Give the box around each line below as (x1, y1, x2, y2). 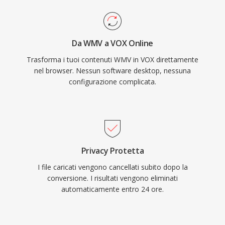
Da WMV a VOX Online (72, 38, 153, 49)
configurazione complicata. (69, 77, 156, 86)
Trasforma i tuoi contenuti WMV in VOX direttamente (27, 55, 198, 64)
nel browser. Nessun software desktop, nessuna (34, 66, 191, 75)
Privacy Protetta (81, 145, 144, 156)
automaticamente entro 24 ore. (61, 184, 164, 194)
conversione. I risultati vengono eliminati (47, 173, 178, 183)
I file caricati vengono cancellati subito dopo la (37, 162, 188, 172)
